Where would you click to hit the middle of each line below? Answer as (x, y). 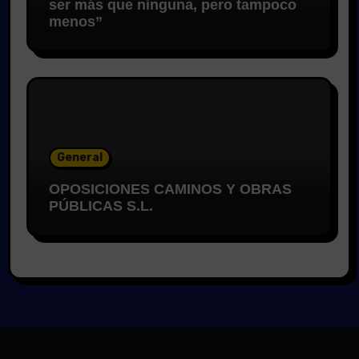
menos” (75, 22)
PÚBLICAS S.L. (101, 206)
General (79, 158)
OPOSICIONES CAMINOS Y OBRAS (170, 190)
